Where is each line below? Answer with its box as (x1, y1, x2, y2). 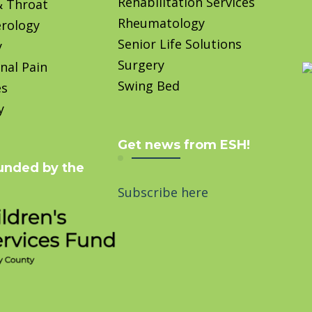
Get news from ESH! (118, 136, 251, 153)
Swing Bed (118, 77, 180, 94)
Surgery (118, 56, 165, 73)
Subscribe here (118, 183, 209, 201)
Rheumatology (118, 14, 205, 31)
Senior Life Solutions (118, 35, 242, 52)
